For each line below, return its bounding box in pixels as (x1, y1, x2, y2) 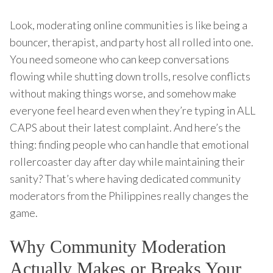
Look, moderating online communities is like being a (10, 18, 247, 32)
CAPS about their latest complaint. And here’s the (10, 120, 241, 134)
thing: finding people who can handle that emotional (10, 137, 249, 151)
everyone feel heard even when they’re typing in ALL (10, 103, 255, 117)
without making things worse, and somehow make (10, 86, 236, 100)
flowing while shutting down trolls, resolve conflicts (10, 69, 250, 83)
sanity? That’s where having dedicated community (10, 171, 241, 185)
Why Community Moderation (10, 236, 226, 257)
